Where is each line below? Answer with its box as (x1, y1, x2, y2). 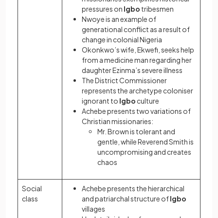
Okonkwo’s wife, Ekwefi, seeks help (82, 45, 194, 54)
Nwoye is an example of (82, 15, 156, 24)
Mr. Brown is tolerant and (97, 127, 175, 136)
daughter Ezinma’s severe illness (82, 66, 182, 75)
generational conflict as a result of (82, 25, 190, 34)
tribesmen (140, 4, 174, 14)
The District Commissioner (82, 76, 167, 85)
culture (136, 96, 159, 106)
